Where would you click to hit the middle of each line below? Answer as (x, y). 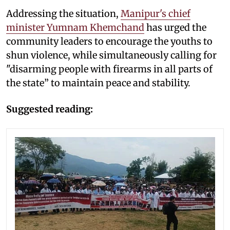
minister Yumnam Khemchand (75, 27)
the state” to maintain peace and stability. (98, 83)
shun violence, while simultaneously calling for (111, 55)
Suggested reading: (50, 109)
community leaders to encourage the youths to (109, 41)
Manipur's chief (156, 13)
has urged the (175, 27)
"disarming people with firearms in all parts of (109, 69)
